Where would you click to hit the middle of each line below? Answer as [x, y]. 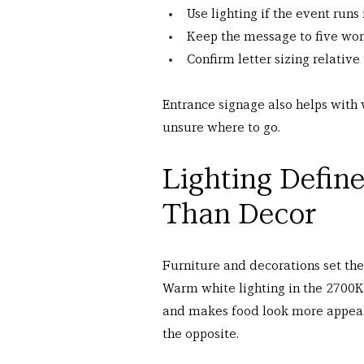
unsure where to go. [221, 128]
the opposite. [201, 334]
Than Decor [240, 214]
